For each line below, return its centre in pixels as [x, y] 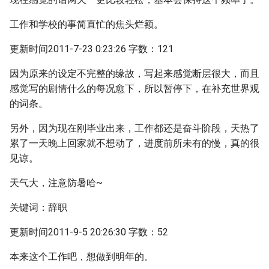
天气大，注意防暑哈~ [56, 183]
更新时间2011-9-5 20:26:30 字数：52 [89, 232]
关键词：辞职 [38, 207]
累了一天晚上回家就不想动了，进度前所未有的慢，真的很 [134, 143]
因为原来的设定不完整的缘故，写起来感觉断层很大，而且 [134, 74]
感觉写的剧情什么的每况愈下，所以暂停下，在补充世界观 [134, 89]
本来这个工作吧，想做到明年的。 [82, 257]
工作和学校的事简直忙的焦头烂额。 [86, 24]
